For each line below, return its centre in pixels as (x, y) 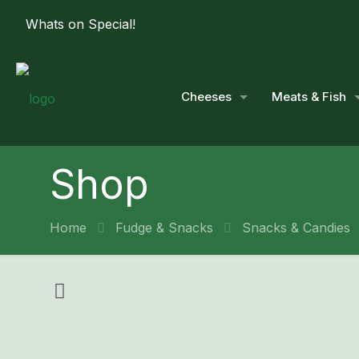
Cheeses (206, 97)
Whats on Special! (81, 24)
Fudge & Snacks (164, 228)
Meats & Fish (309, 97)
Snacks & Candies (296, 228)
